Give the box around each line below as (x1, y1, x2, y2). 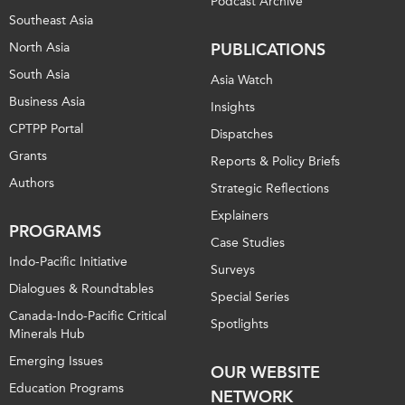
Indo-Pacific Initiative (9, 253, 127, 269)
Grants (9, 147, 47, 164)
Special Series (211, 288, 289, 305)
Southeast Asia (9, 12, 93, 28)
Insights (211, 99, 255, 115)
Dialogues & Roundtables (9, 280, 154, 297)
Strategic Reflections (211, 180, 329, 196)
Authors (9, 174, 54, 191)
